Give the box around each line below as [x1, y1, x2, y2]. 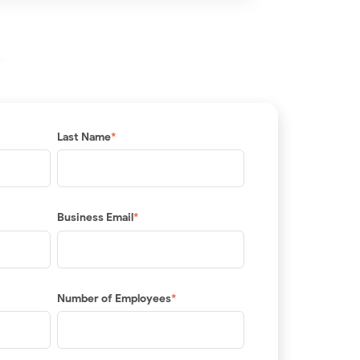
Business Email [56, 211, 133, 225]
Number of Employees [56, 291, 171, 305]
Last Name [56, 129, 111, 144]
